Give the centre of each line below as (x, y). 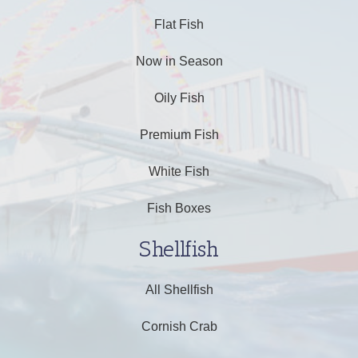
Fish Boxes (179, 209)
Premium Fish (179, 135)
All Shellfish (179, 290)
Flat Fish (179, 25)
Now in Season (179, 62)
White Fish (179, 172)
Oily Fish (179, 98)
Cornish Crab (179, 327)
